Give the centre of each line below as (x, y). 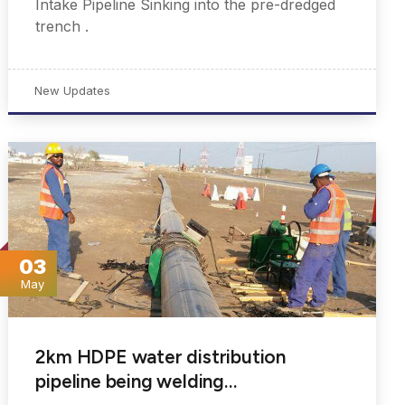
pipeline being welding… (136, 381)
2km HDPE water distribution (160, 357)
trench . (62, 27)
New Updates (73, 91)
